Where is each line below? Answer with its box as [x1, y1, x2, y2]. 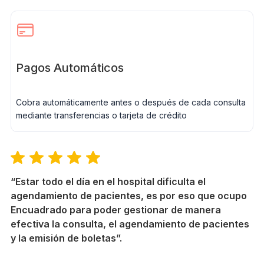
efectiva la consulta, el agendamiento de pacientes [10, 217, 249, 230]
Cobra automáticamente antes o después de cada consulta [15, 97, 246, 107]
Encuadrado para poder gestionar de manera [10, 203, 221, 216]
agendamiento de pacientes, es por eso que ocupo [10, 189, 247, 202]
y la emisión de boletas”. [10, 232, 122, 244]
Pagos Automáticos [15, 60, 124, 75]
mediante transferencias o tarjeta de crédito [15, 110, 187, 120]
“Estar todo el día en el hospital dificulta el [10, 175, 206, 187]
